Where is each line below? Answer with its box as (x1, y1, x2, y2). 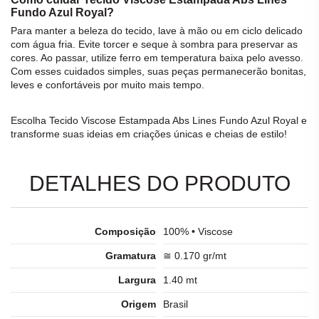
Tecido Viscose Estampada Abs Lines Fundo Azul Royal (49, 114, 298, 126)
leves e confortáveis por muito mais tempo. (11, 79, 204, 91)
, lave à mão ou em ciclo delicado (152, 25, 303, 37)
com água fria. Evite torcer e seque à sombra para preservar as (11, 38, 298, 51)
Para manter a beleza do (11, 25, 125, 37)
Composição (95, 225, 156, 237)
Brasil (163, 298, 188, 310)
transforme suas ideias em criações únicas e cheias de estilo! (11, 127, 287, 140)
